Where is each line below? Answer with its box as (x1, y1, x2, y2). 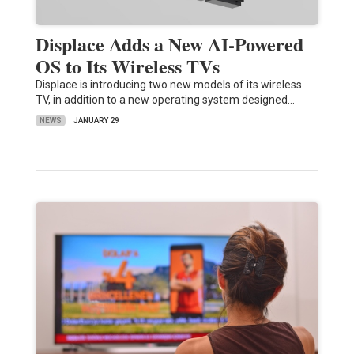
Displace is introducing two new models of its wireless (35, 78, 302, 92)
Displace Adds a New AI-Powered (35, 30, 303, 58)
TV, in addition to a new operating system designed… (35, 93, 295, 107)
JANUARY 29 (73, 116, 119, 126)
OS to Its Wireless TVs (35, 52, 220, 81)
